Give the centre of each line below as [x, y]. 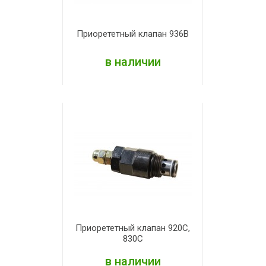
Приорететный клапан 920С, [133, 228]
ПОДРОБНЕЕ [141, 97]
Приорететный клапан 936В [133, 34]
